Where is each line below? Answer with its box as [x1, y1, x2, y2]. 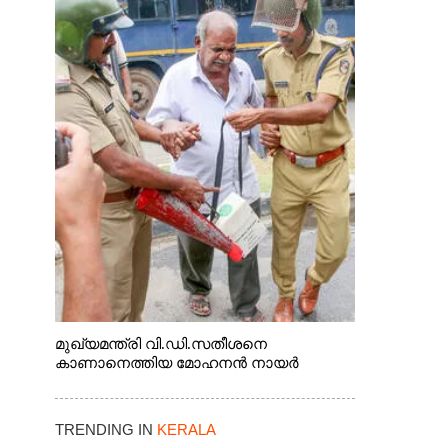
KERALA [156, 421, 216, 438]
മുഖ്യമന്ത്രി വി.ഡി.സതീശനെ [54, 336, 267, 352]
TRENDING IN [54, 421, 157, 438]
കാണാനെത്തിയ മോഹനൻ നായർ [54, 355, 299, 371]
